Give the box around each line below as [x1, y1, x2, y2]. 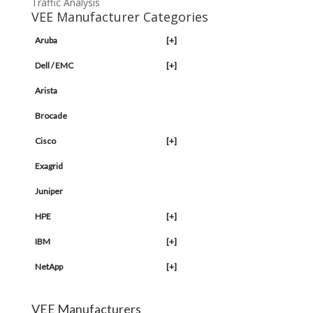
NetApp [34, 261, 63, 272]
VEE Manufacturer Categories [31, 8, 208, 26]
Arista [34, 85, 57, 96]
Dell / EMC [34, 60, 73, 71]
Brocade [34, 110, 67, 122]
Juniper [34, 186, 63, 197]
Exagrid [34, 161, 63, 172]
